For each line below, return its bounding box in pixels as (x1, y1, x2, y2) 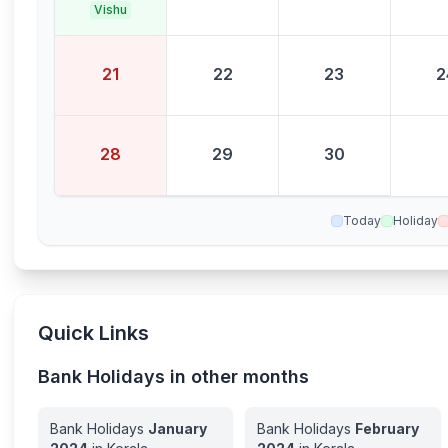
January (148, 420, 208, 437)
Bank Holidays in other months (38, 366, 310, 387)
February (355, 420, 420, 437)
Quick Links (38, 321, 150, 345)
